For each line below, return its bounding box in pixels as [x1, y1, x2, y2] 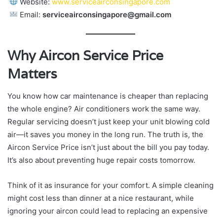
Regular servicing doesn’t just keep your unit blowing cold [7, 116, 210, 126]
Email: [18, 9, 43, 19]
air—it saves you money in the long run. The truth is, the [7, 129, 203, 139]
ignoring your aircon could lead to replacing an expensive [7, 206, 208, 216]
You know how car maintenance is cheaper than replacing [7, 91, 208, 101]
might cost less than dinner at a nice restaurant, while [7, 193, 194, 203]
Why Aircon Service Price [7, 47, 163, 65]
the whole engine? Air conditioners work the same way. [7, 104, 200, 113]
